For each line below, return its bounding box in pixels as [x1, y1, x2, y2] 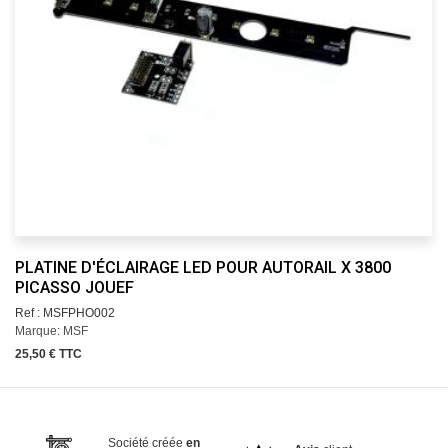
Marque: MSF [14, 323, 88, 338]
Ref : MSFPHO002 [14, 305, 115, 320]
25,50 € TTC [14, 346, 82, 361]
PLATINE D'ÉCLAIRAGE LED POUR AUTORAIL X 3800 [14, 257, 391, 277]
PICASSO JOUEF [14, 277, 134, 297]
